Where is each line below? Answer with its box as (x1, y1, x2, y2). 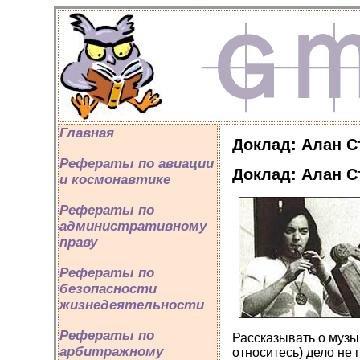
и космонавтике (59, 172, 170, 187)
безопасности (59, 281, 157, 297)
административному (59, 219, 207, 234)
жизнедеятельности (59, 297, 204, 313)
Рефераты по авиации (59, 156, 214, 171)
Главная (59, 125, 114, 141)
